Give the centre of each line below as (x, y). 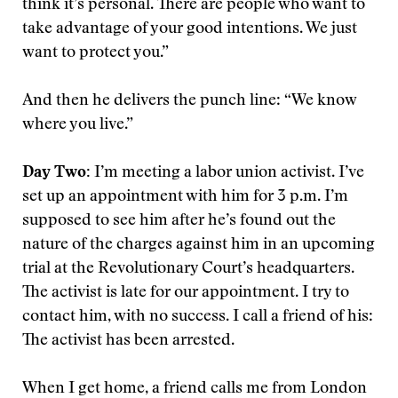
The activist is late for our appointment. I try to (186, 293)
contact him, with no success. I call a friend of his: (198, 317)
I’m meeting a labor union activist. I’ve (229, 173)
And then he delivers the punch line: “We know (189, 101)
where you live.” (78, 125)
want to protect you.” (96, 53)
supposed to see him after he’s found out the (179, 221)
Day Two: (58, 173)
